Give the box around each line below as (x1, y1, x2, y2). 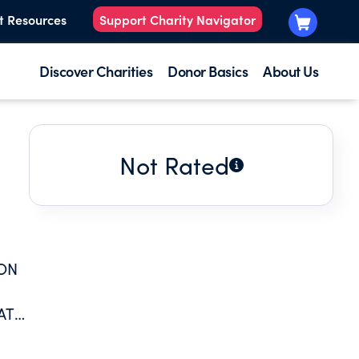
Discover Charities (39, 61, 152, 81)
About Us (263, 61, 318, 81)
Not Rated (119, 149, 229, 181)
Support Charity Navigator (99, 10, 256, 29)
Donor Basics (167, 61, 248, 81)
